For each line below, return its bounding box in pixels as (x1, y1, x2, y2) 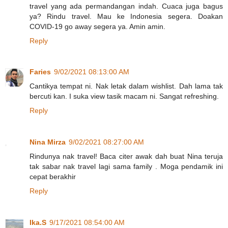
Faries (30, 68, 51, 76)
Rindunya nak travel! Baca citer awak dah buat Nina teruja (30, 152, 223, 161)
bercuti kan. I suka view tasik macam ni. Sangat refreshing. (30, 92, 219, 101)
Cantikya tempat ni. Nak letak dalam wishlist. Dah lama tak (30, 82, 223, 91)
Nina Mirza (30, 138, 66, 147)
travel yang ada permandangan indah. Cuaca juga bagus (30, 2, 223, 10)
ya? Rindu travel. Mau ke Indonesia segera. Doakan (30, 12, 223, 20)
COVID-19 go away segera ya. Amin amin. (30, 22, 165, 31)
